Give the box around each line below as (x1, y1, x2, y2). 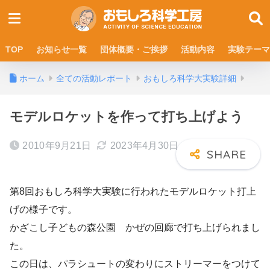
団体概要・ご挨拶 (100, 45, 168, 54)
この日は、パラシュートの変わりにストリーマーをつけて (10, 258, 260, 269)
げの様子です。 (10, 204, 77, 215)
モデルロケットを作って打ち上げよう (10, 109, 243, 124)
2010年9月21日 (22, 140, 92, 151)
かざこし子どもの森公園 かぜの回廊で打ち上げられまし (10, 222, 260, 233)
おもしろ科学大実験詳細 (143, 74, 236, 83)
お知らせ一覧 (36, 45, 87, 54)
